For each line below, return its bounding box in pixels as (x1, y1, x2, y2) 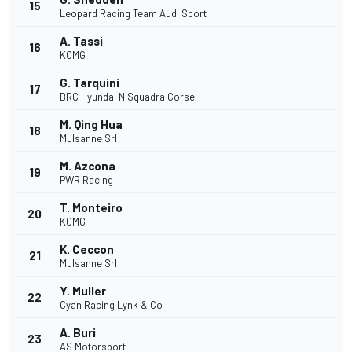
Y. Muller (60, 284, 106, 299)
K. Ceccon (60, 242, 114, 257)
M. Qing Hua (60, 117, 123, 132)
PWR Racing (60, 174, 113, 187)
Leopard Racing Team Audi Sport (60, 7, 207, 20)
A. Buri (60, 325, 96, 340)
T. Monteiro (60, 200, 123, 215)
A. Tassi (60, 34, 103, 49)
